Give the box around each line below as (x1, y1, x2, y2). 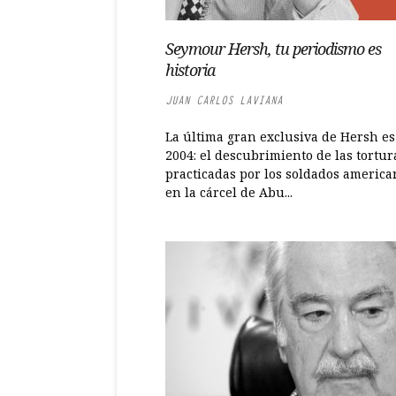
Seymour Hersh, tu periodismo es (165, 38, 381, 59)
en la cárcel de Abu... (165, 184, 293, 201)
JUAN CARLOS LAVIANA (165, 93, 283, 108)
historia (165, 59, 215, 80)
